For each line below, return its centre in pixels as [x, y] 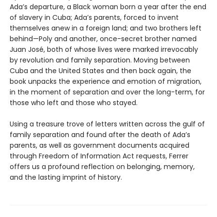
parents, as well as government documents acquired [100, 146]
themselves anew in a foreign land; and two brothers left [106, 28]
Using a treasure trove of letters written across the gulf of [107, 124]
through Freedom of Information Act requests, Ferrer [99, 156]
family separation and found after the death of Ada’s [100, 135]
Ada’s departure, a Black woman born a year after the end [108, 7]
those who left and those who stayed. [74, 103]
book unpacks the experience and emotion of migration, [106, 82]
